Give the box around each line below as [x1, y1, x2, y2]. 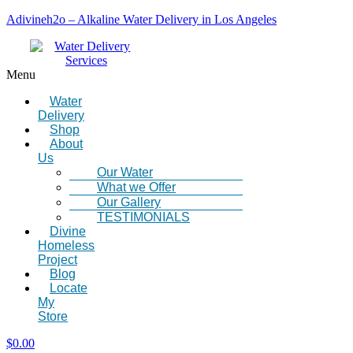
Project [38, 253, 77, 266]
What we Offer [97, 180, 176, 194]
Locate [50, 281, 87, 295]
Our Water [97, 165, 153, 179]
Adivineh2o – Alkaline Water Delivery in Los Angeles [6, 13, 277, 26]
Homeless [38, 239, 95, 252]
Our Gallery [97, 195, 161, 209]
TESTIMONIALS [97, 210, 190, 224]
